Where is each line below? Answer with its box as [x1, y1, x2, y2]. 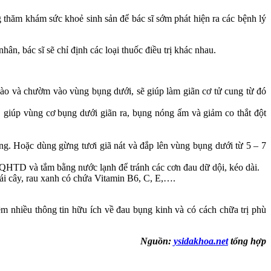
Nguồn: [140, 236, 174, 247]
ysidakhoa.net [174, 236, 228, 247]
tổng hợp [228, 236, 266, 247]
